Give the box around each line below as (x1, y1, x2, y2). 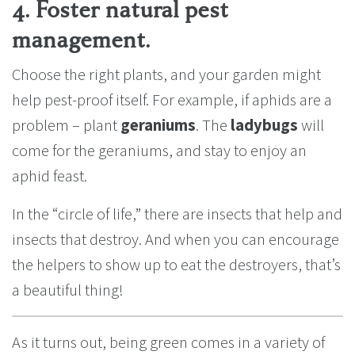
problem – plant (12, 114, 120, 136)
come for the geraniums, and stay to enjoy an (12, 139, 307, 162)
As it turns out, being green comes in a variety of (12, 331, 325, 353)
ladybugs (231, 114, 298, 136)
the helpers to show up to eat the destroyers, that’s (12, 254, 341, 276)
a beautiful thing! (12, 279, 124, 301)
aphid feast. (12, 165, 87, 187)
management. (12, 24, 150, 56)
